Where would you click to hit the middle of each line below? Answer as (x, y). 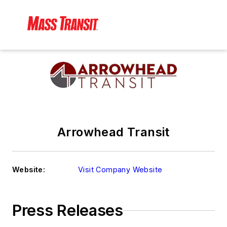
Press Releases (68, 211)
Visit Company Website (120, 170)
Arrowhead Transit (113, 132)
